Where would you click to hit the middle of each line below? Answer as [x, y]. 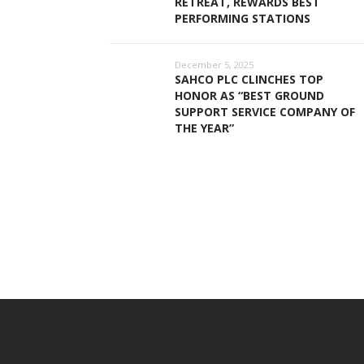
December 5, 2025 [214, 65]
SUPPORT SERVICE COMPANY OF [264, 112]
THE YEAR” [204, 128]
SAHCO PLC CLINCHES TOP [249, 80]
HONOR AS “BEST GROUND [249, 96]
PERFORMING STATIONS [242, 19]
